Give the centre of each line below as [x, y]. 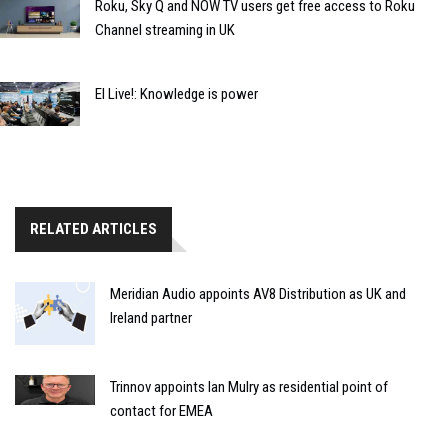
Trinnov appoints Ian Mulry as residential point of [249, 387]
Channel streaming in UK [165, 29]
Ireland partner [151, 318]
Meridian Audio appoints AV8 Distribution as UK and [258, 294]
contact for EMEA [161, 411]
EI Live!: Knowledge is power [176, 93]
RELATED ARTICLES [93, 229]
